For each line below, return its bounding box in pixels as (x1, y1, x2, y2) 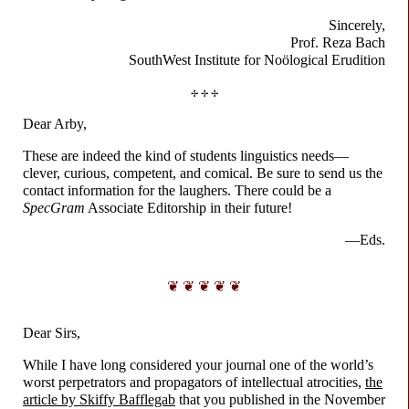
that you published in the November (175, 391, 385, 407)
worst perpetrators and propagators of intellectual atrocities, (23, 373, 365, 390)
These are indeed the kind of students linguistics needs (23, 147, 334, 163)
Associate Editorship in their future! (85, 199, 292, 215)
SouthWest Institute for (129, 51, 260, 68)
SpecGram (23, 199, 85, 215)
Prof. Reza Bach (290, 34, 385, 50)
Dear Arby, (23, 115, 87, 131)
